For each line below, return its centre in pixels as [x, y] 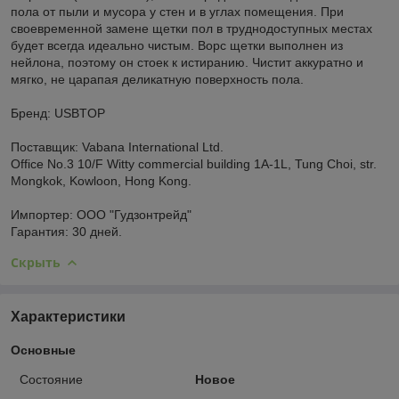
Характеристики [68, 316]
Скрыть [36, 262]
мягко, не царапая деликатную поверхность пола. [157, 79]
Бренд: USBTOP [58, 113]
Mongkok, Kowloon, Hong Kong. [101, 180]
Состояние [51, 379]
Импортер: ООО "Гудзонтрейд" [101, 214]
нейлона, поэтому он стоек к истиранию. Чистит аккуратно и [187, 62]
